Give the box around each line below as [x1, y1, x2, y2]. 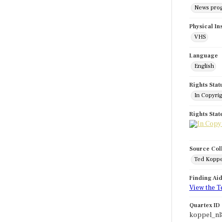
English [194, 62, 214, 70]
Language [189, 52, 218, 59]
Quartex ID [189, 202, 220, 209]
